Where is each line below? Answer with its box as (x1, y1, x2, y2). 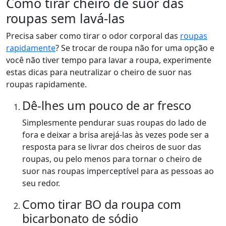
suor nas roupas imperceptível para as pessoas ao (22, 165, 214, 177)
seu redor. (22, 178, 60, 189)
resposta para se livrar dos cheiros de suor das (22, 141, 201, 153)
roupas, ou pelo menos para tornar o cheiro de (22, 153, 202, 165)
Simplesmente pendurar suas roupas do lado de (22, 117, 206, 129)
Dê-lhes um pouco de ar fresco (22, 97, 191, 114)
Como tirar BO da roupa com (22, 196, 181, 213)
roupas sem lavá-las (6, 10, 125, 27)
